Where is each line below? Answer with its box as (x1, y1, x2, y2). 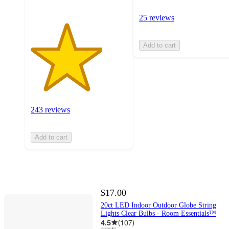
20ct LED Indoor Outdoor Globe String (100, 201, 216, 209)
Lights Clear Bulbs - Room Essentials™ (100, 209, 216, 217)
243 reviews (31, 105, 70, 114)
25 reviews (139, 13, 174, 22)
